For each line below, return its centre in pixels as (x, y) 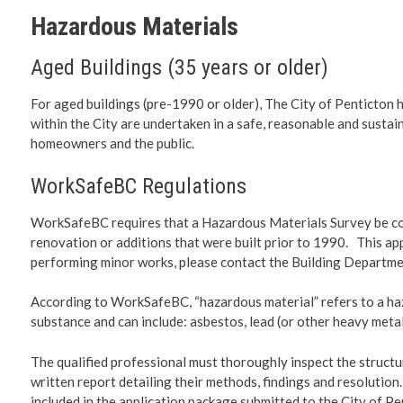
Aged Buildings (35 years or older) (179, 68)
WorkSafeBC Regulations (138, 186)
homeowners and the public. (112, 143)
